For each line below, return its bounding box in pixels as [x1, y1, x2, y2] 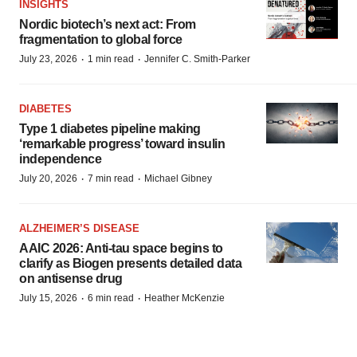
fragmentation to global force [19, 33, 182, 46]
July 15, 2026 [19, 292, 77, 304]
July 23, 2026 [19, 53, 77, 65]
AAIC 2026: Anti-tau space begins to [19, 241, 223, 255]
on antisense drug [19, 272, 123, 285]
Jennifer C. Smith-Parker [144, 53, 250, 65]
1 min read [88, 53, 134, 65]
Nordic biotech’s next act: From [19, 18, 196, 31]
